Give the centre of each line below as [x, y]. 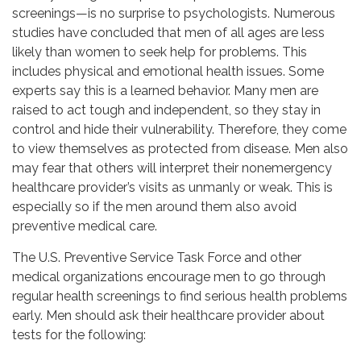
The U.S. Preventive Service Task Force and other [157, 258]
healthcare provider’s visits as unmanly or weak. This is [172, 188]
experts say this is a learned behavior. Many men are [165, 91]
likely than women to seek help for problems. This [160, 52]
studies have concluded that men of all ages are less [168, 33]
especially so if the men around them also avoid [154, 207]
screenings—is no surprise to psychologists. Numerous [174, 14]
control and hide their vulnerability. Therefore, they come [179, 130]
